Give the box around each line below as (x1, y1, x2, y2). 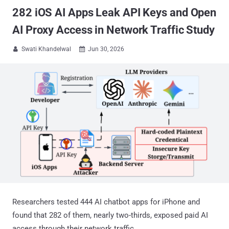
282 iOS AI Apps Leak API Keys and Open (12, 6, 217, 19)
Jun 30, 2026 (88, 45, 124, 53)
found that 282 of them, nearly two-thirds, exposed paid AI (12, 210, 208, 220)
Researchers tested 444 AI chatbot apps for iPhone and (12, 197, 200, 207)
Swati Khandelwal (21, 45, 71, 53)
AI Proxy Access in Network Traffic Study (12, 24, 215, 36)
